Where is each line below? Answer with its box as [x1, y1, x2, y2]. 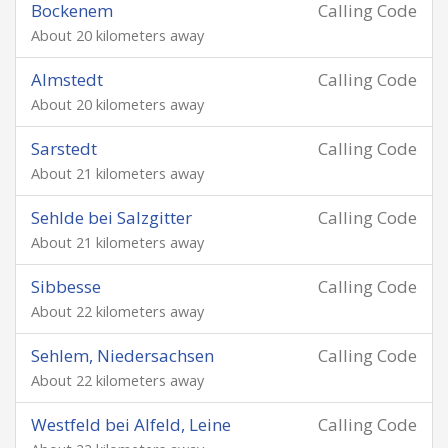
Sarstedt [31, 137, 97, 160]
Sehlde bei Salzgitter [31, 206, 192, 229]
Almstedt [31, 68, 103, 91]
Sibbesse [31, 275, 101, 298]
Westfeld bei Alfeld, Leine [31, 413, 231, 436]
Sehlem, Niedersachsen [31, 344, 214, 367]
